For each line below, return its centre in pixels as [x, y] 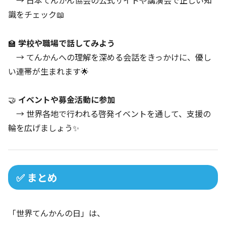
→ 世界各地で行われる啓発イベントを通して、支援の [109, 114]
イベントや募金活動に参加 [67, 100]
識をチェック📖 [36, 14]
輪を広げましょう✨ [44, 128]
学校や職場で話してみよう [67, 43]
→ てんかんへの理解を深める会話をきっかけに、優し [110, 57]
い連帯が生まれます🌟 [48, 71]
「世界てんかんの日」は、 [56, 213]
